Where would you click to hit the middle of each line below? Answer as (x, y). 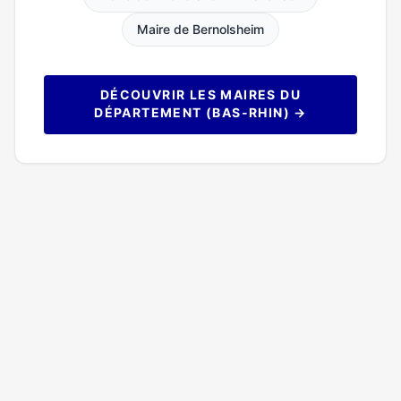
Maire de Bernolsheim (200, 29)
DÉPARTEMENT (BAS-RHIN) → (200, 112)
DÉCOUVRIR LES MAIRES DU (200, 94)
